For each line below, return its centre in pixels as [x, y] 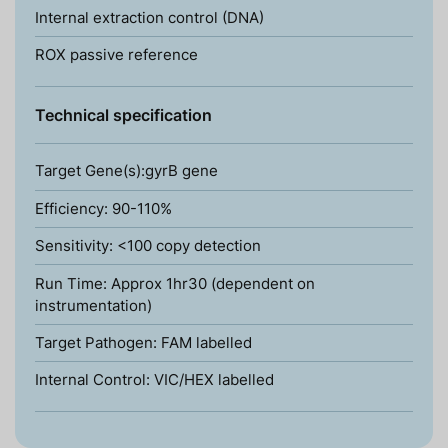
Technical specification [123, 115]
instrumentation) [93, 305]
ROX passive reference [116, 55]
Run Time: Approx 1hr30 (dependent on [175, 283]
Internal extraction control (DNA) [149, 18]
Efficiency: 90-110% [103, 208]
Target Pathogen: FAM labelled [143, 342]
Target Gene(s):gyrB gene [126, 171]
